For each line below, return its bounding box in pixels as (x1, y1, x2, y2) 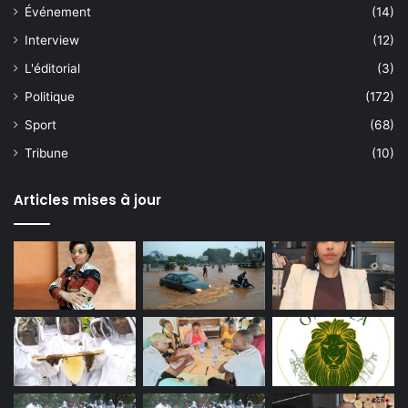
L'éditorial (25, 60, 80, 76)
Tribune (25, 145, 68, 160)
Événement (25, 4, 91, 19)
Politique (25, 88, 75, 104)
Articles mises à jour (14, 189, 161, 209)
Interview (25, 32, 79, 47)
